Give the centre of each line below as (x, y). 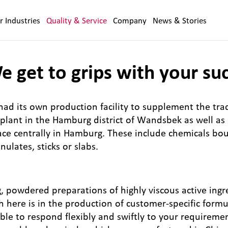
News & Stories (180, 20)
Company (130, 20)
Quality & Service (77, 20)
